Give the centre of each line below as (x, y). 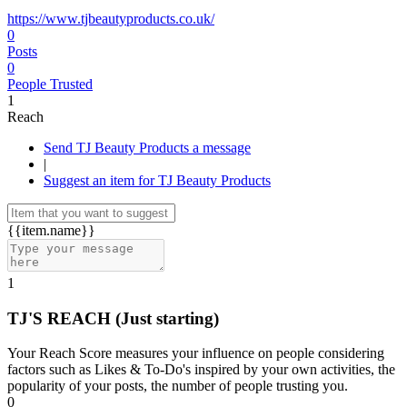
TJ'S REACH (61, 318)
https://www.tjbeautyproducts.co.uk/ (111, 19)
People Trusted (50, 84)
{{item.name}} (51, 230)
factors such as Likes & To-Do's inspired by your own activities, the (201, 370)
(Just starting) (167, 318)
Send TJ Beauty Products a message (222, 148)
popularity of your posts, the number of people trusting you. (178, 386)
